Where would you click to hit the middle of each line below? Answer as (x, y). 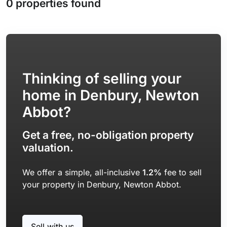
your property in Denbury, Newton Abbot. (102, 184)
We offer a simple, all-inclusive (82, 172)
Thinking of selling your (102, 79)
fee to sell (182, 172)
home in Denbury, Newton (111, 95)
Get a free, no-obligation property (108, 135)
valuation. (48, 148)
